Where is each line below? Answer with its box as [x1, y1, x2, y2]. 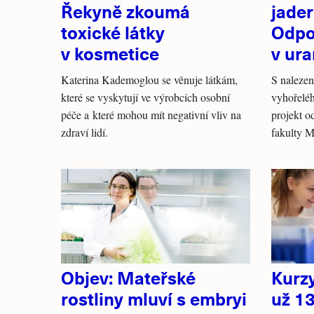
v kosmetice [61, 41, 159, 65]
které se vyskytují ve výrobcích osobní [61, 90, 230, 104]
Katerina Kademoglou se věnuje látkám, [61, 72, 238, 87]
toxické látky [61, 20, 165, 44]
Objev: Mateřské [61, 265, 196, 289]
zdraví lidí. [61, 125, 108, 139]
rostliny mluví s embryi [61, 286, 247, 310]
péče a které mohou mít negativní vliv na [61, 107, 241, 122]
